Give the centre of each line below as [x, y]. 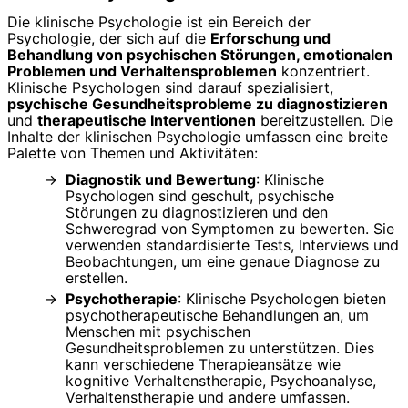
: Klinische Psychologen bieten [282, 298]
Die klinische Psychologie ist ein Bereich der [159, 21]
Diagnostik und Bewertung [161, 179]
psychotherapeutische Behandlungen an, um [217, 315]
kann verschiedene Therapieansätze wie [203, 364]
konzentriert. [323, 71]
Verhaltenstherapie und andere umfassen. [208, 397]
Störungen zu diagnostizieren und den [197, 212]
